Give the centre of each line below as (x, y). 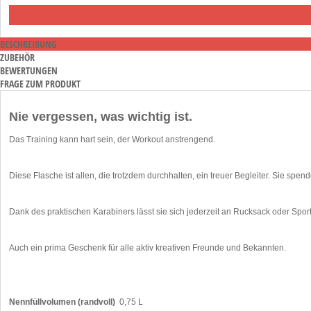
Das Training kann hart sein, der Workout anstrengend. (112, 139)
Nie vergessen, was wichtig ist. (101, 116)
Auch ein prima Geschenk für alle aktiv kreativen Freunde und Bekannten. (148, 247)
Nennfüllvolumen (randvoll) (62, 302)
